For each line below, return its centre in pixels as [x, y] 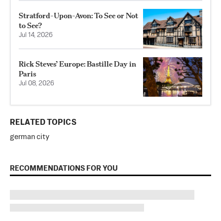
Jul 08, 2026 [37, 84]
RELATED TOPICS [43, 123]
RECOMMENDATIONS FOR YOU [64, 169]
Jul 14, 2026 [36, 36]
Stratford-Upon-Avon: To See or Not [78, 16]
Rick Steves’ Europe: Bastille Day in [77, 64]
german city [30, 137]
